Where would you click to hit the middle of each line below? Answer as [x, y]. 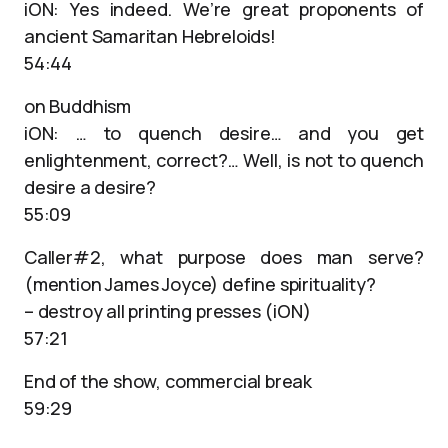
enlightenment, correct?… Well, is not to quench [224, 160]
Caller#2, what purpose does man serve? [224, 257]
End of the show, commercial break [168, 381]
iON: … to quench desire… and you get [224, 133]
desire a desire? [90, 187]
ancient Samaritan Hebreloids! [150, 36]
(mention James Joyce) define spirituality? [200, 284]
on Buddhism [78, 106]
